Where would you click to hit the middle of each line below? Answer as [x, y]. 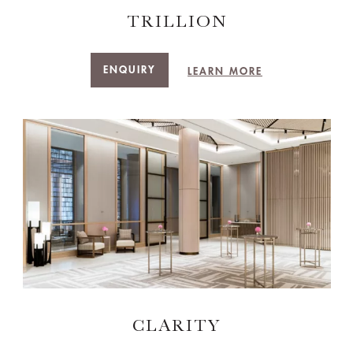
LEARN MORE [225, 72]
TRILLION [176, 21]
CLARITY [176, 325]
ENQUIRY [130, 70]
